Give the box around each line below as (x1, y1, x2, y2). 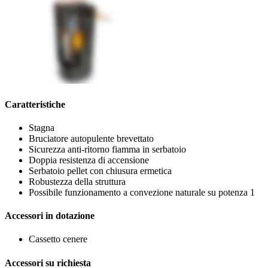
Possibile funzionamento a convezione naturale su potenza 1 (29, 187, 255, 197)
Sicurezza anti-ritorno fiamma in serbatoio (29, 144, 186, 154)
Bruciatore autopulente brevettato (29, 133, 154, 144)
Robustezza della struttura (29, 176, 126, 187)
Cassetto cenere (29, 234, 87, 245)
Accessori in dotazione (5, 211, 95, 221)
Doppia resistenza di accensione (29, 154, 149, 165)
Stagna (29, 122, 54, 133)
